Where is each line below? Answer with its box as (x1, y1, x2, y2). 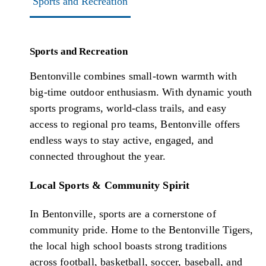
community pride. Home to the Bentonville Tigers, (30, 224, 254, 236)
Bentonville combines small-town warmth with (30, 70, 237, 83)
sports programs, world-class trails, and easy (30, 102, 227, 115)
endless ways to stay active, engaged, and (30, 134, 214, 147)
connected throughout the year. (30, 150, 166, 163)
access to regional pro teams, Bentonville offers (30, 118, 240, 131)
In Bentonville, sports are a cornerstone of (30, 208, 216, 220)
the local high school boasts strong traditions (30, 240, 227, 252)
